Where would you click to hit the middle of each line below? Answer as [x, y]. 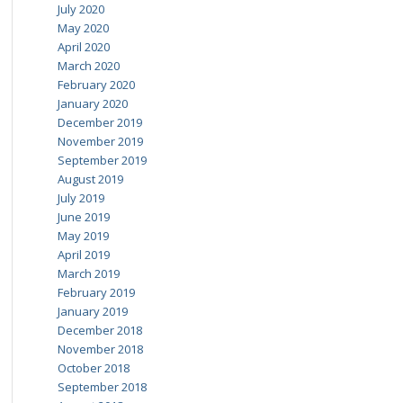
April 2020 [83, 47]
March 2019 [88, 273]
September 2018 [102, 387]
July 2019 [81, 198]
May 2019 [83, 236]
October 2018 [93, 368]
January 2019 [92, 311]
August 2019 [90, 179]
